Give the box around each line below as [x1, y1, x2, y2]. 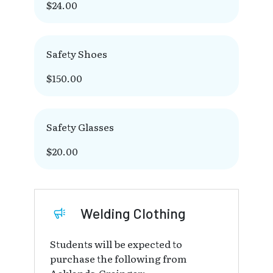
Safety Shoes [46, 46, 107, 62]
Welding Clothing [80, 205, 186, 222]
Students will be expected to [50, 236, 182, 252]
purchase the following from [50, 251, 186, 266]
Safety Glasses [46, 119, 114, 135]
